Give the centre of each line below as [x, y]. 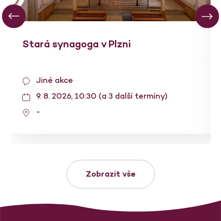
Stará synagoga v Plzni [76, 44]
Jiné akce [55, 80]
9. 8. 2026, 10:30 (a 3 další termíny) [102, 96]
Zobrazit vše [110, 174]
